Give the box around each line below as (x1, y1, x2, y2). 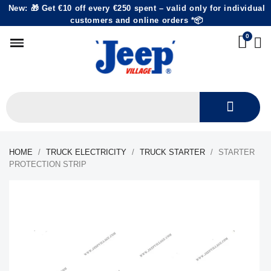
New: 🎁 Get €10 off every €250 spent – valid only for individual (8, 4, 266, 13)
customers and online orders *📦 (70, 16, 203, 25)
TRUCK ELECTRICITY (46, 148, 126, 157)
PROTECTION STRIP (9, 160, 87, 169)
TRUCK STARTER (140, 148, 205, 157)
